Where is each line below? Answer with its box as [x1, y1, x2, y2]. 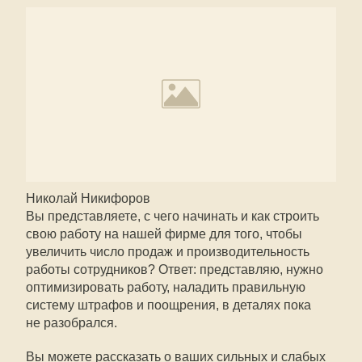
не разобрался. [26, 316, 117, 330]
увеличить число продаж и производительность [26, 245, 309, 259]
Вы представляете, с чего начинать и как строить [26, 209, 319, 223]
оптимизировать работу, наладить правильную [26, 280, 305, 294]
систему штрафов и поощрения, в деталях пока [26, 298, 311, 312]
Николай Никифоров [26, 192, 150, 205]
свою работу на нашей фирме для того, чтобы [26, 227, 302, 241]
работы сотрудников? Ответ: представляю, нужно [26, 263, 323, 276]
